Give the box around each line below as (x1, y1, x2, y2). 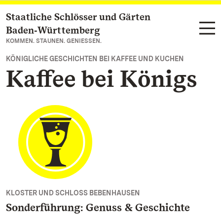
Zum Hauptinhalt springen (18, 13, 115, 22)
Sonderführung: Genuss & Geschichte (6, 201, 190, 214)
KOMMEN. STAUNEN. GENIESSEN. (6, 37, 102, 44)
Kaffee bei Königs (6, 64, 197, 93)
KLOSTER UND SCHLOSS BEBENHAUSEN (6, 189, 140, 197)
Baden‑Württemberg (6, 24, 100, 36)
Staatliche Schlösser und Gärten (6, 11, 150, 23)
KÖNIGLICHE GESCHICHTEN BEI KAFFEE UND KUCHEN (6, 55, 184, 63)
